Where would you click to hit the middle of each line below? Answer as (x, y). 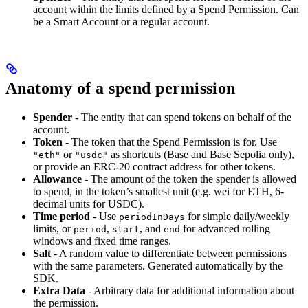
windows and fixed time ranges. (102, 241)
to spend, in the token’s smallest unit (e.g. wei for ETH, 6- (158, 192)
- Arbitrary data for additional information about (190, 291)
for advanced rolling (225, 229)
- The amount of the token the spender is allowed (189, 179)
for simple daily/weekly (237, 217)
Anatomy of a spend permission (121, 88)
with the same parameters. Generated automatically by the (158, 266)
